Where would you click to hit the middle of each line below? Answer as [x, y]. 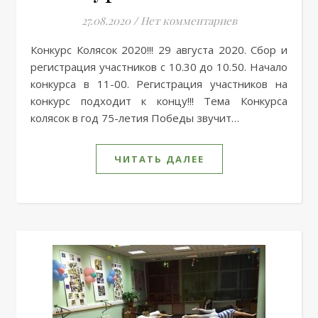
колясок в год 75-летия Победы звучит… [135, 117]
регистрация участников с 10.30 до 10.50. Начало [159, 66]
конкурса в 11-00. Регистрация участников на [159, 83]
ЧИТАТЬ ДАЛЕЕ [159, 159]
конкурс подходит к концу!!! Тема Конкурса [159, 100]
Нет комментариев [188, 20]
